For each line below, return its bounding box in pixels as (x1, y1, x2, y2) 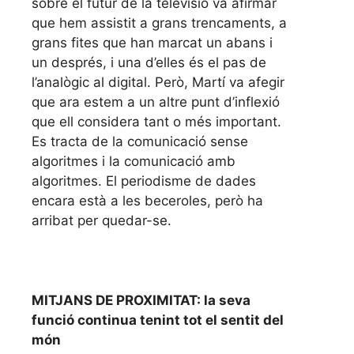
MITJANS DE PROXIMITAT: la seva (32, 292, 250, 308)
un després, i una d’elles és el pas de (32, 54, 266, 70)
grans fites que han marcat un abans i (32, 34, 273, 51)
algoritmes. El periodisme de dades (32, 172, 256, 189)
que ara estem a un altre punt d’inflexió (32, 93, 280, 110)
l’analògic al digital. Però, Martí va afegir (32, 73, 284, 90)
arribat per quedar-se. (32, 212, 171, 228)
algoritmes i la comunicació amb (32, 153, 235, 169)
